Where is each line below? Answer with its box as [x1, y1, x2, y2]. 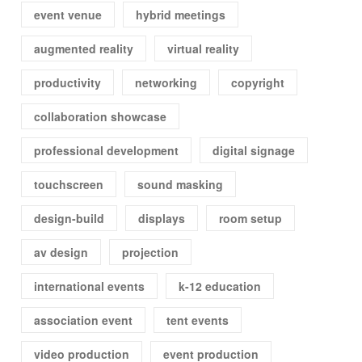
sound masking [137, 176, 224, 193]
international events [34, 278, 145, 295]
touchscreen [34, 176, 104, 193]
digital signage [213, 142, 296, 159]
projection [122, 244, 179, 261]
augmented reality [34, 40, 134, 57]
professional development [34, 142, 179, 159]
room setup [219, 210, 283, 227]
